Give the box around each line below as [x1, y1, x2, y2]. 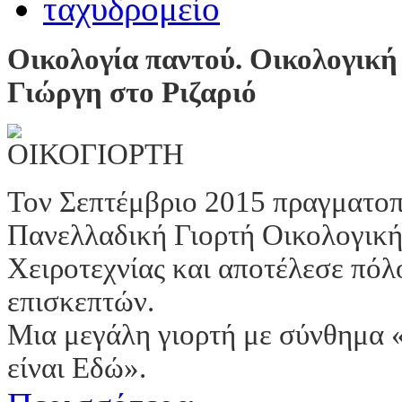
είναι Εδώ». [7, 351, 146, 384]
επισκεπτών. [7, 284, 154, 318]
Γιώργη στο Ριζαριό [7, 75, 257, 109]
